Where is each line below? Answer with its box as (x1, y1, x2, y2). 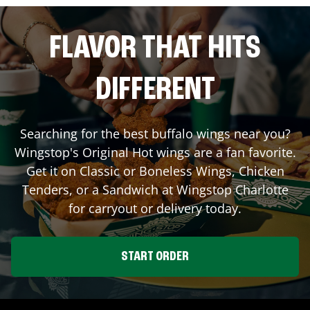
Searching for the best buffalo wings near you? (19, 125, 291, 142)
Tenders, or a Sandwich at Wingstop (21, 181, 235, 198)
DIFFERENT (95, 73, 215, 107)
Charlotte (235, 181, 289, 198)
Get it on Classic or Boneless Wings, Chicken (26, 162, 284, 179)
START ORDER (121, 249, 189, 264)
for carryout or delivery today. (69, 199, 241, 217)
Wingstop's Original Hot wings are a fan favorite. (14, 143, 296, 161)
